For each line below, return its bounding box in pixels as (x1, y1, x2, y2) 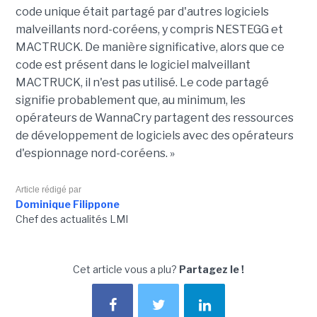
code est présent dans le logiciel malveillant (15, 58, 250, 72)
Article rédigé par (15, 185, 81, 195)
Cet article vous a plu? (73, 263, 179, 276)
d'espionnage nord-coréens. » (15, 146, 175, 161)
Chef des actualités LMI (15, 213, 128, 226)
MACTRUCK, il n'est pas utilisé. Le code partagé (15, 76, 269, 90)
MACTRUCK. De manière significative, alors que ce (15, 40, 284, 54)
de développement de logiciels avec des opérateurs (15, 129, 294, 143)
